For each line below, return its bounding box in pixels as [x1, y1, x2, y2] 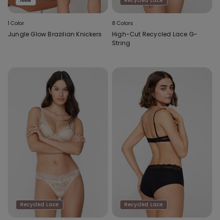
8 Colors [112, 19, 134, 27]
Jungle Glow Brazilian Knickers [8, 29, 102, 38]
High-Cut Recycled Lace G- [112, 29, 197, 38]
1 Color [8, 19, 25, 27]
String [112, 38, 131, 47]
